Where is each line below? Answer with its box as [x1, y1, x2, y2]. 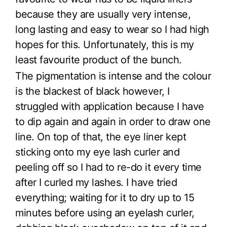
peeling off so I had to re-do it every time [15, 161, 202, 174]
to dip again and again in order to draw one [15, 116, 211, 128]
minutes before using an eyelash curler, [15, 207, 195, 219]
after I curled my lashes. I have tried [15, 176, 177, 189]
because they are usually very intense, [15, 8, 191, 21]
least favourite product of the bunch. [15, 54, 182, 66]
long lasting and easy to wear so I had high [15, 23, 209, 36]
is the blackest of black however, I [15, 85, 170, 98]
